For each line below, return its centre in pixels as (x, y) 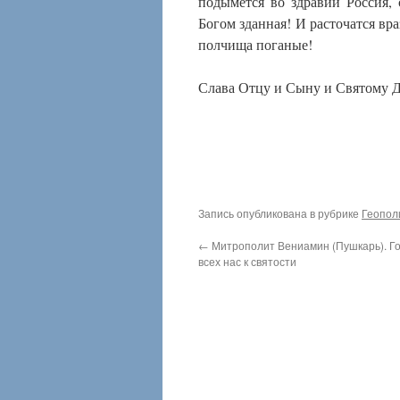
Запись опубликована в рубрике (280, 213)
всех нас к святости (247, 261)
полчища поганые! (255, 44)
